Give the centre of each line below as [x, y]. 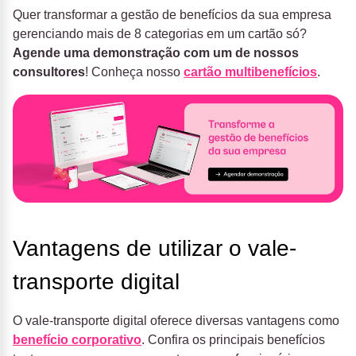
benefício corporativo [77, 340]
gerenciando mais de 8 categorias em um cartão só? [160, 34]
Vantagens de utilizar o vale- [155, 249]
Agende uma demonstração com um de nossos [156, 53]
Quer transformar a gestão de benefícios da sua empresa [172, 15]
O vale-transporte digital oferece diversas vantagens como [176, 321]
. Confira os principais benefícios [233, 340]
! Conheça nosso [134, 72]
